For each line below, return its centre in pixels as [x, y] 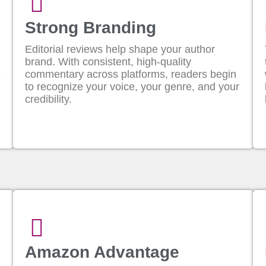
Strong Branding [91, 28]
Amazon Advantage [102, 252]
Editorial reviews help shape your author [120, 49]
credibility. [49, 99]
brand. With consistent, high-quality [108, 62]
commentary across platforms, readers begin [131, 74]
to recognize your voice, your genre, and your [132, 87]
